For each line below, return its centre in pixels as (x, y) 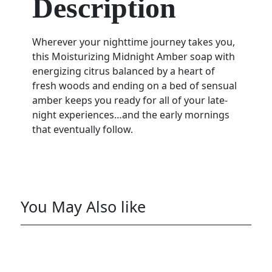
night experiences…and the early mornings (131, 115)
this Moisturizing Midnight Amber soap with (133, 57)
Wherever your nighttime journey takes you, (133, 42)
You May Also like (83, 207)
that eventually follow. (82, 130)
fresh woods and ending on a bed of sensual (134, 86)
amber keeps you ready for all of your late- (130, 100)
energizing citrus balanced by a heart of (123, 71)
